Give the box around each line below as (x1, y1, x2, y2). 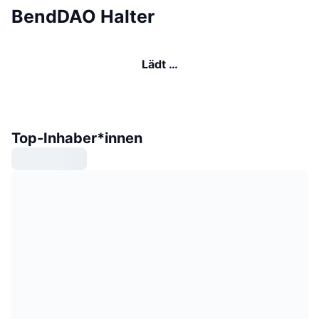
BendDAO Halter (11, 6, 155, 28)
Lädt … (141, 57, 178, 72)
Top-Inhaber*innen (11, 130, 142, 147)
